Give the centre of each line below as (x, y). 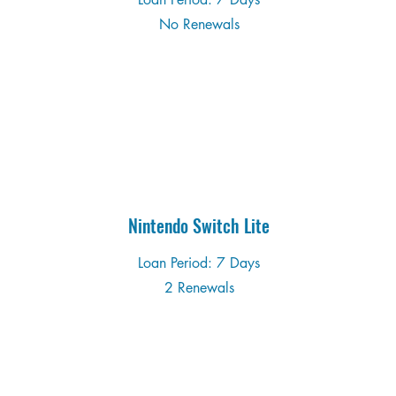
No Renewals (199, 24)
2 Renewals (199, 288)
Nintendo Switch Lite (199, 225)
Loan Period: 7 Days (199, 263)
